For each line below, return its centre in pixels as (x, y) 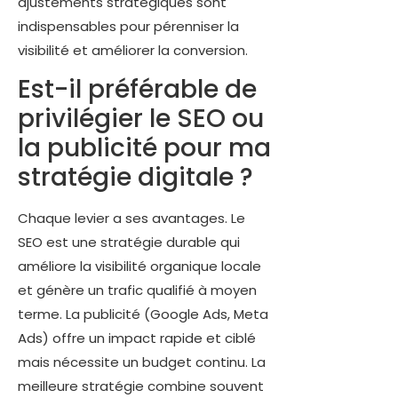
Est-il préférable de (137, 90)
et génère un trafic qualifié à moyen (137, 291)
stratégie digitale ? (135, 178)
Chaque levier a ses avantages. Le (131, 219)
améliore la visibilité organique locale (139, 267)
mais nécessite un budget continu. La (142, 362)
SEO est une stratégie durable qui (129, 243)
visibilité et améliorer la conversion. (133, 50)
